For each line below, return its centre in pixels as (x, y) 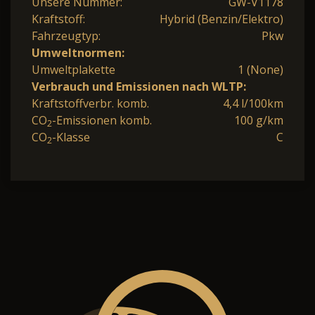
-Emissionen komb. (102, 121)
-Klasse (71, 137)
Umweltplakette (73, 70)
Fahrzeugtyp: (66, 36)
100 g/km (259, 121)
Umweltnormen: (78, 53)
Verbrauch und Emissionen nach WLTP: (139, 87)
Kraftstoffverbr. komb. (90, 104)
